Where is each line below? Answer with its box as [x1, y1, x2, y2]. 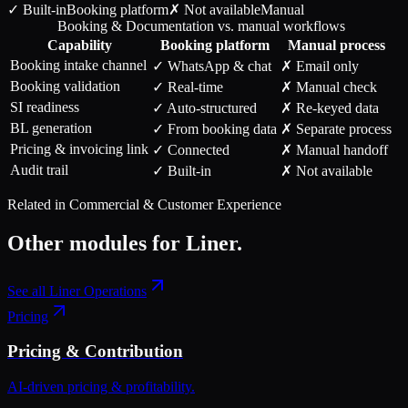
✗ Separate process [280, 120, 392, 137]
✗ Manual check [280, 78, 377, 95]
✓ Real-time [152, 78, 223, 95]
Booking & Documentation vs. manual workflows [56, 17, 345, 34]
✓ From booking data [152, 120, 277, 137]
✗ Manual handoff [280, 141, 388, 158]
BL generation [10, 119, 92, 136]
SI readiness [10, 98, 79, 115]
